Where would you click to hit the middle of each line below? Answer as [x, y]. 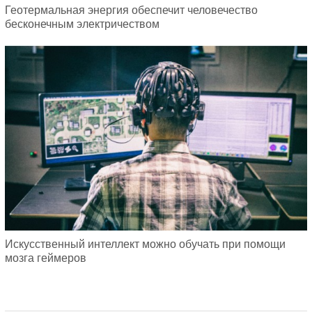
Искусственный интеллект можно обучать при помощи [145, 244]
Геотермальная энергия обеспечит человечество [131, 10]
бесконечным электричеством [82, 24]
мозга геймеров [45, 258]
